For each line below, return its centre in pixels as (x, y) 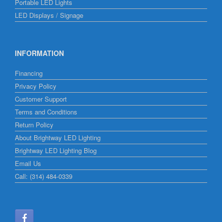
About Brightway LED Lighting (58, 138)
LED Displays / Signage (49, 15)
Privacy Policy (36, 86)
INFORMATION (39, 53)
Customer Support (41, 99)
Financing (29, 73)
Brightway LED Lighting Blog (56, 151)
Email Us (28, 164)
